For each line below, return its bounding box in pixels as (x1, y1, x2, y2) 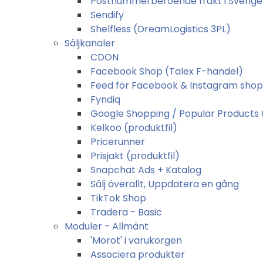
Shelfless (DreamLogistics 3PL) (90, 22, 231, 36)
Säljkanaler (65, 36, 115, 50)
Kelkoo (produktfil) (90, 120, 177, 134)
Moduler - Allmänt (65, 219, 149, 233)
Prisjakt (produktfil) (90, 149, 180, 163)
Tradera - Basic (90, 205, 162, 219)
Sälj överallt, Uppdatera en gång (90, 177, 239, 191)
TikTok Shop (90, 191, 146, 205)
